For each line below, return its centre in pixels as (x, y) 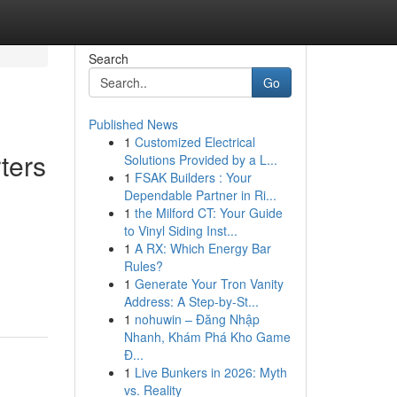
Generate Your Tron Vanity (209, 284)
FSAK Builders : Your (193, 177)
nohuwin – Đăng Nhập (197, 319)
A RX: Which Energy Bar (202, 248)
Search (108, 58)
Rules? (143, 266)
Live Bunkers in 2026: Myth (210, 372)
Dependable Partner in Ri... (200, 195)
